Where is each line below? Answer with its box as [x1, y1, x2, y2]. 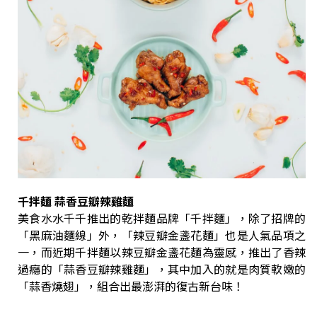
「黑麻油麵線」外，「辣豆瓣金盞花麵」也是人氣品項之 [18, 226, 306, 243]
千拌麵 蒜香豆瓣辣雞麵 [18, 192, 134, 209]
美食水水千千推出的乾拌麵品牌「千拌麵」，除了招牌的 [18, 209, 306, 226]
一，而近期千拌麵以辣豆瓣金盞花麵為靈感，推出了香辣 [18, 243, 306, 260]
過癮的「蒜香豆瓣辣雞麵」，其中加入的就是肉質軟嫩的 [18, 260, 306, 277]
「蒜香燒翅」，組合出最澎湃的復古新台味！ [18, 277, 244, 294]
